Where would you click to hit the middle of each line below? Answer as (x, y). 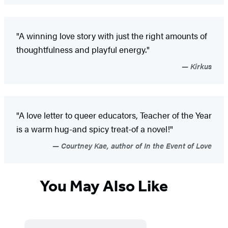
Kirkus (200, 66)
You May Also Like (104, 186)
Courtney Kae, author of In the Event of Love (135, 145)
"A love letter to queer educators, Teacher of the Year (114, 115)
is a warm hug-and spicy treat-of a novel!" (95, 129)
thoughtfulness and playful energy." (83, 49)
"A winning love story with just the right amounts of (112, 35)
